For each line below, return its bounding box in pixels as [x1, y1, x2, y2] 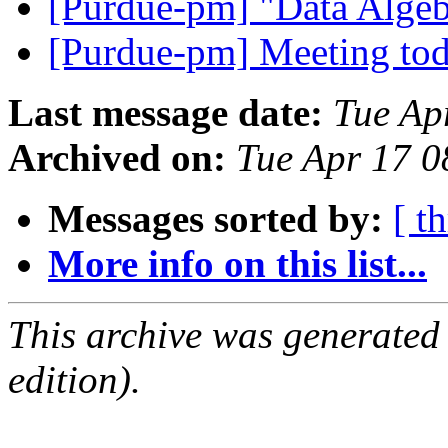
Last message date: [8, 91, 323, 135]
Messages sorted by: [48, 197, 383, 241]
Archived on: [8, 136, 226, 180]
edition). [8, 358, 141, 402]
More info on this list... [48, 242, 427, 286]
